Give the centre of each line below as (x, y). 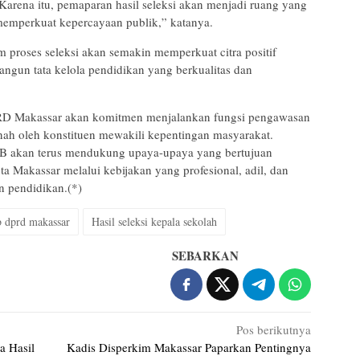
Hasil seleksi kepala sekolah (154, 221)
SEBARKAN (206, 255)
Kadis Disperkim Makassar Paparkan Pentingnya (189, 347)
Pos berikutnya (274, 329)
